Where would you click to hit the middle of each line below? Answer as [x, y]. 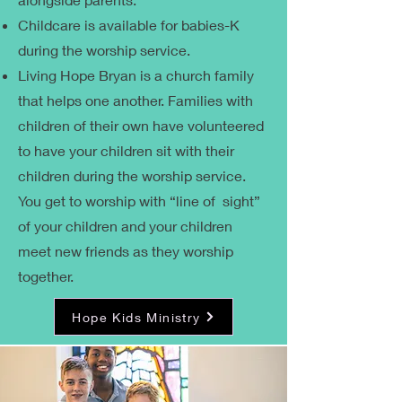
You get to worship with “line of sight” [139, 201]
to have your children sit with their [126, 150]
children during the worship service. [132, 175]
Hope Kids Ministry [136, 317]
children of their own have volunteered [141, 125]
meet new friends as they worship [126, 251]
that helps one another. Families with [135, 100]
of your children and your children [125, 226]
